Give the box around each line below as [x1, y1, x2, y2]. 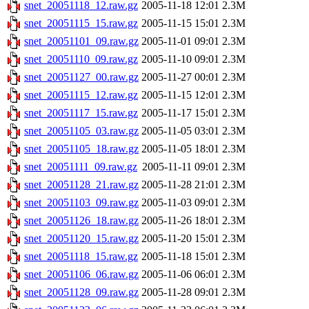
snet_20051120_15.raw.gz [24, 232, 139, 245]
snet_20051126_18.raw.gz [24, 215, 139, 227]
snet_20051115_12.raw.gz [24, 89, 138, 101]
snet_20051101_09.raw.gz [24, 35, 139, 48]
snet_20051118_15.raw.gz [24, 250, 138, 263]
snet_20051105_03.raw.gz [24, 125, 139, 137]
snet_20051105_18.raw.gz [24, 143, 139, 155]
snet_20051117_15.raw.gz [24, 107, 138, 119]
